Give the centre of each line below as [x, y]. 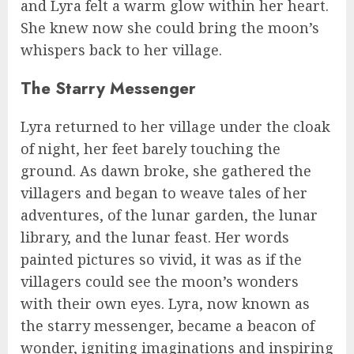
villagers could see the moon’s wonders [160, 282]
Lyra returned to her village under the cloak [175, 127]
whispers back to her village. [121, 50]
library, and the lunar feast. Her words [155, 237]
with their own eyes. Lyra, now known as [165, 304]
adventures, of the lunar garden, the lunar [169, 215]
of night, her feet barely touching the [151, 149]
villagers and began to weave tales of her [164, 193]
